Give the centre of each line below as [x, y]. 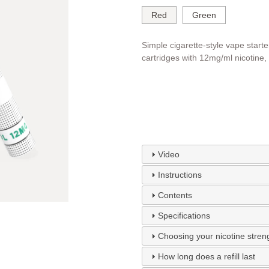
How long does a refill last [206, 257]
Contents [175, 195]
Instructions [180, 175]
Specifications [184, 216]
